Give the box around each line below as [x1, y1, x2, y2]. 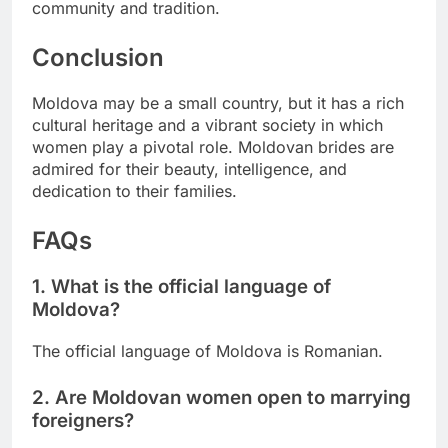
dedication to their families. [32, 180, 237, 201]
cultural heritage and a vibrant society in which [32, 114, 383, 135]
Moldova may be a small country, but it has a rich [32, 92, 404, 113]
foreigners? [32, 408, 134, 432]
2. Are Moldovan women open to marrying [32, 385, 411, 409]
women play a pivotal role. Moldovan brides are [32, 136, 394, 157]
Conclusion [32, 43, 164, 72]
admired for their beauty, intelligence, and [32, 158, 347, 179]
